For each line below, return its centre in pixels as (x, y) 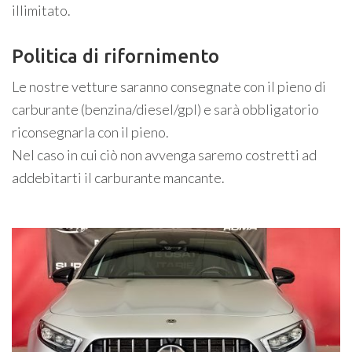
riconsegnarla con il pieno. (90, 132)
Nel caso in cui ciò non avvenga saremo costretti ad (164, 154)
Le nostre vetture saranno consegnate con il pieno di (169, 86)
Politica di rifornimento (115, 56)
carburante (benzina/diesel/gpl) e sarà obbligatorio (165, 109)
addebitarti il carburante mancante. (118, 177)
